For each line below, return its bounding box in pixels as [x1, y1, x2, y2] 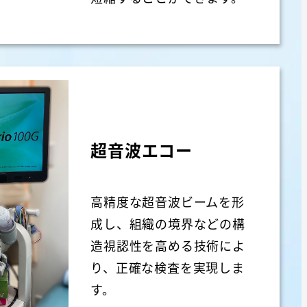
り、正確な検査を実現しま [90, 258, 245, 277]
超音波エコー [90, 137, 193, 162]
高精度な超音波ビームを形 [90, 193, 245, 211]
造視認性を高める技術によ [90, 236, 245, 255]
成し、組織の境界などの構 [90, 214, 245, 233]
